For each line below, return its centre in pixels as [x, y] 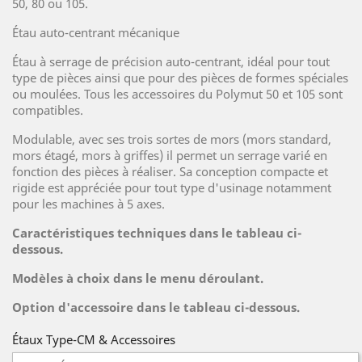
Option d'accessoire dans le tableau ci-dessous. [156, 307]
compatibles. [48, 110]
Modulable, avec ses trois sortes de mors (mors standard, [172, 139]
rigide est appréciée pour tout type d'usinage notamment [172, 187]
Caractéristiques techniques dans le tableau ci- [157, 233]
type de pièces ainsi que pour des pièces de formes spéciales [180, 78]
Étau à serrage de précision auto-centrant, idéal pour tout [171, 61]
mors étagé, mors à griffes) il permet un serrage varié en [170, 155]
